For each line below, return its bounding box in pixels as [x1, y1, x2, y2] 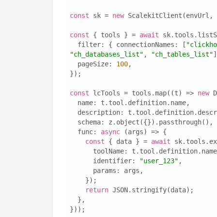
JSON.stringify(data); [108, 186, 194, 194]
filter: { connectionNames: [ [77, 41, 186, 48]
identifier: [93, 157, 139, 165]
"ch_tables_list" [151, 50, 213, 58]
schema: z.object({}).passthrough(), [77, 118, 213, 126]
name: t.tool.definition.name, [77, 99, 190, 107]
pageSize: [77, 60, 116, 68]
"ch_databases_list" [69, 50, 143, 58]
